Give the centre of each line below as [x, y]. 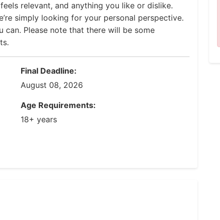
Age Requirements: [58, 105]
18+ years [39, 119]
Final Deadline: [49, 71]
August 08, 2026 [52, 85]
